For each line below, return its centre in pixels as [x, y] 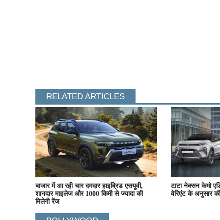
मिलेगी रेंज [47, 202]
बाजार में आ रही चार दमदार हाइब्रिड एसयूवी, [89, 186]
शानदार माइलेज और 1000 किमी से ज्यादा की [89, 194]
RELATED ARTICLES [85, 96]
